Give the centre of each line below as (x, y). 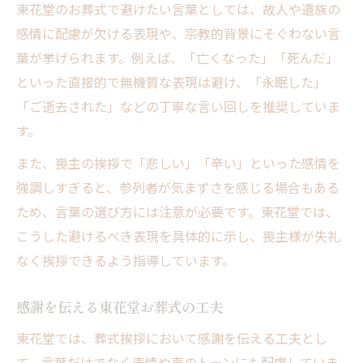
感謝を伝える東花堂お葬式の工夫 (120, 306)
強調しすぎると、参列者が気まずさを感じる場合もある (178, 187)
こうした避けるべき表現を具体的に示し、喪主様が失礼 (178, 235)
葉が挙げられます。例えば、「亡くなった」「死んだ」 (177, 57)
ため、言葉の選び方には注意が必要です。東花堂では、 (177, 211)
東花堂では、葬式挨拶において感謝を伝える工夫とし (172, 337)
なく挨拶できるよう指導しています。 (126, 260)
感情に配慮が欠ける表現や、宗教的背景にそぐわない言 (178, 33)
